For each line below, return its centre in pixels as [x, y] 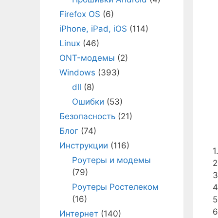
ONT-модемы [87, 58]
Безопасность [87, 116]
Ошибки [88, 102]
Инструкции [84, 145]
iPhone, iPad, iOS [93, 29]
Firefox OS [80, 14]
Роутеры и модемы [111, 160]
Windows [77, 73]
